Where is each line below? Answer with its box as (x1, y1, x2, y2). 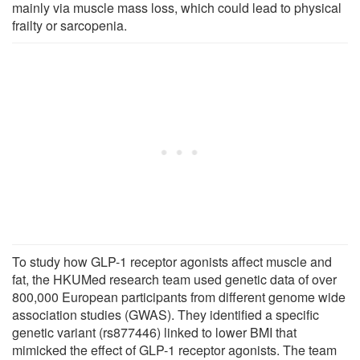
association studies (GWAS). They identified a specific (12, 305, 319, 324)
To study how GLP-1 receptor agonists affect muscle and (12, 252, 332, 271)
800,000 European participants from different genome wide (12, 287, 346, 306)
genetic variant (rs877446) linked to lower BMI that (12, 322, 297, 342)
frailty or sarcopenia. (12, 15, 127, 35)
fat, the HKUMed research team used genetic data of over (12, 269, 337, 288)
